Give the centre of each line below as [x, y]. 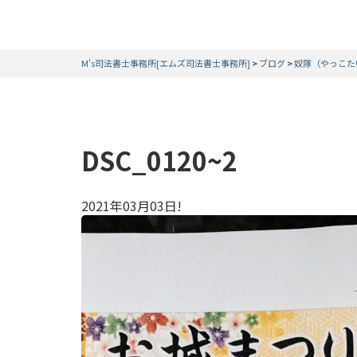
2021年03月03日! [131, 205]
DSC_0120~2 [159, 161]
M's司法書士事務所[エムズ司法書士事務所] [166, 63]
